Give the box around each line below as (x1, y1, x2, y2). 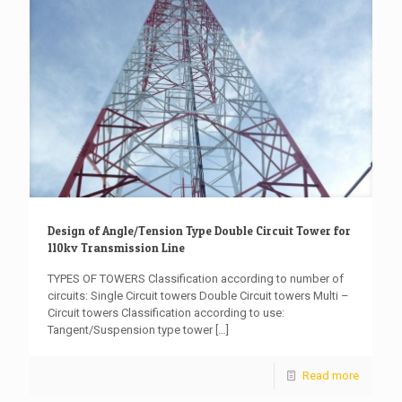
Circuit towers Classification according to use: (48, 306, 284, 320)
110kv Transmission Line (48, 240, 185, 256)
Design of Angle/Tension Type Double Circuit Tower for (48, 223, 351, 239)
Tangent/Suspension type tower (48, 323, 213, 337)
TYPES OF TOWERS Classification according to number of (48, 272, 344, 286)
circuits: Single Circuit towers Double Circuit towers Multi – (48, 289, 349, 303)
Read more (302, 369, 359, 383)
